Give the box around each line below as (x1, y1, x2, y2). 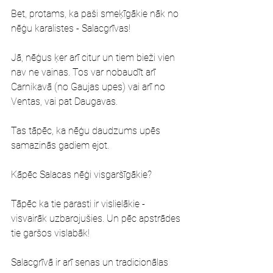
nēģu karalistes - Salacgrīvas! (11, 23, 130, 34)
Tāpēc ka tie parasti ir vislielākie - (11, 198, 147, 210)
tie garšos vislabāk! (11, 227, 90, 239)
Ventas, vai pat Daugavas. (11, 96, 118, 107)
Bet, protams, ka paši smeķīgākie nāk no (11, 8, 181, 19)
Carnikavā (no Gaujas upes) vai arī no (11, 81, 168, 93)
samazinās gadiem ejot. (11, 140, 109, 151)
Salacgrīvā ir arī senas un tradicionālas (11, 257, 171, 268)
